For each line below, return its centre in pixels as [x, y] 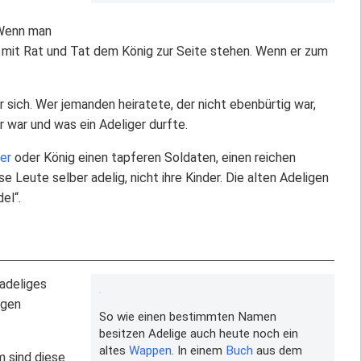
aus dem [277, 350]
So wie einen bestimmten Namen [187, 316]
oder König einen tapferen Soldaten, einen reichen [154, 158]
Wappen [150, 350]
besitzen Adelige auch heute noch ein [198, 333]
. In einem [198, 350]
